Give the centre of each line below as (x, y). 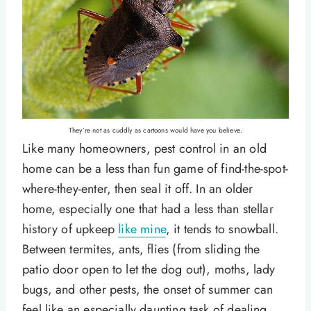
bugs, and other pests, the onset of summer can (148, 290)
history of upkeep (70, 229)
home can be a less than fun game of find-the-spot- (155, 169)
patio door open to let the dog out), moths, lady (149, 270)
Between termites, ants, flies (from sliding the (141, 250)
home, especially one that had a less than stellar (148, 209)
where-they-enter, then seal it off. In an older (138, 189)
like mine (142, 229)
